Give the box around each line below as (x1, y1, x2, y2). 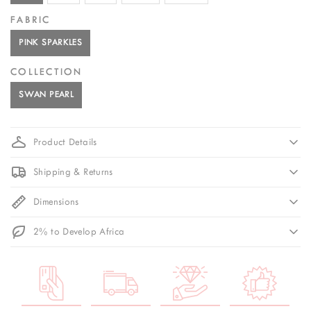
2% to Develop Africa (33, 226, 125, 237)
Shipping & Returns (33, 166, 113, 177)
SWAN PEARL (19, 90, 74, 100)
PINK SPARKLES (19, 37, 83, 48)
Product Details (33, 136, 97, 147)
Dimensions (33, 196, 79, 207)
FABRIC (10, 15, 51, 26)
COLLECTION (10, 67, 83, 78)
